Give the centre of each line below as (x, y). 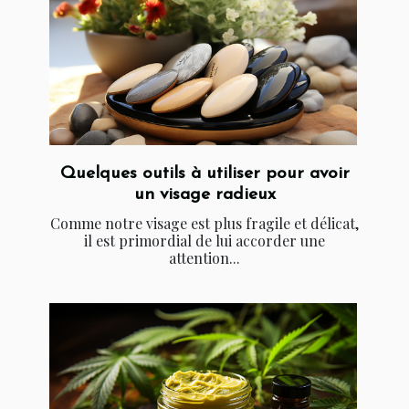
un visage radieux (204, 195)
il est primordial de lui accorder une (204, 241)
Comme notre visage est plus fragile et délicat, (204, 224)
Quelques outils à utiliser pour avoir (204, 174)
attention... (204, 258)
